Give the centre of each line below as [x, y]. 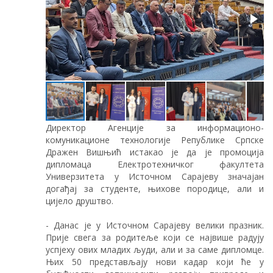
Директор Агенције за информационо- [155, 127]
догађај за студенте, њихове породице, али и [155, 188]
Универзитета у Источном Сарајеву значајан [155, 176]
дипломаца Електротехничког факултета [155, 164]
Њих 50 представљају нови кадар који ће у [155, 261]
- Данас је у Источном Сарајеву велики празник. [155, 225]
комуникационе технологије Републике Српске [155, 140]
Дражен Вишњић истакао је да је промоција [155, 152]
